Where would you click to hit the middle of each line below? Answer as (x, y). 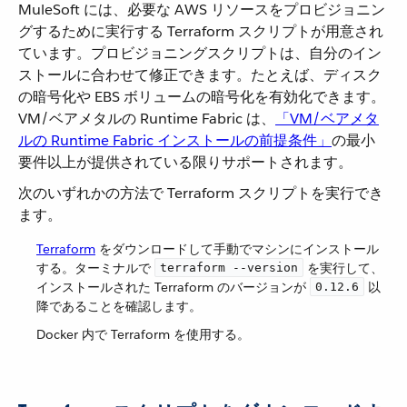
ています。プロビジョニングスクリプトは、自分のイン (200, 53)
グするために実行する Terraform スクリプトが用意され (201, 31)
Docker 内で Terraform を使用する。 (143, 334)
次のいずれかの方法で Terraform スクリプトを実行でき (201, 193)
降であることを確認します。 (119, 306)
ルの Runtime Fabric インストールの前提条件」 (175, 140)
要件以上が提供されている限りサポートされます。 (185, 162)
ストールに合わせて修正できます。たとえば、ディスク (200, 75)
